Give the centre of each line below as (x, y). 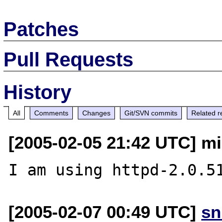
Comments (52, 113)
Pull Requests (69, 59)
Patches (41, 29)
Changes (97, 113)
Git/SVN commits (151, 113)
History (38, 92)
